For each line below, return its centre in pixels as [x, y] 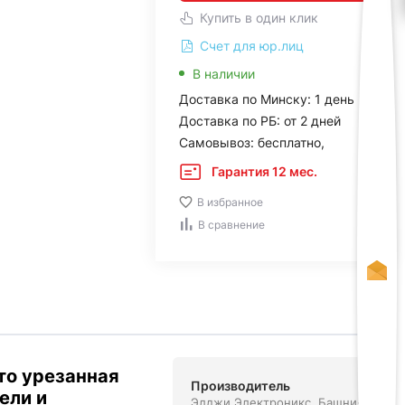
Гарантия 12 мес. [264, 171]
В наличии [223, 74]
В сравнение [231, 225]
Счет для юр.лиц [250, 46]
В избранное [230, 202]
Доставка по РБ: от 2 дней [259, 121]
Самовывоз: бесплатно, [251, 142]
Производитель [240, 386]
